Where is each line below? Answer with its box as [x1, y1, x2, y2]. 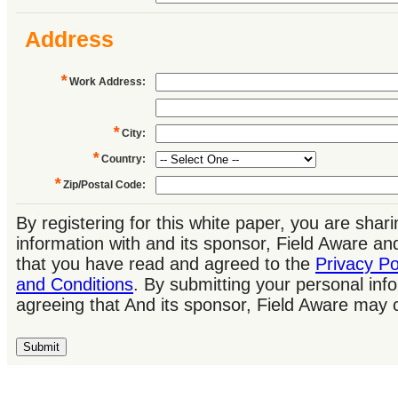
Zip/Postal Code [63, 179, 142, 192]
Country [101, 153, 142, 166]
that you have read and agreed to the [16, 254, 315, 275]
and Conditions [16, 275, 133, 295]
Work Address [69, 75, 142, 88]
